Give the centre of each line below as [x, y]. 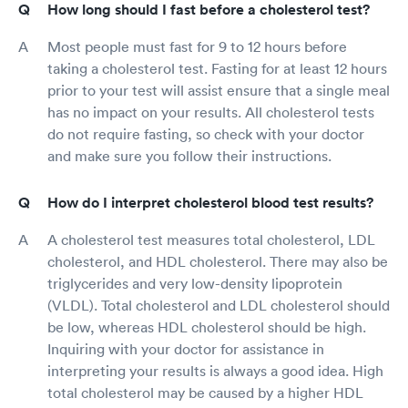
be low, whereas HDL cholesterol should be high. [207, 327]
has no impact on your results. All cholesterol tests [211, 112]
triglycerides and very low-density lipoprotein [195, 284]
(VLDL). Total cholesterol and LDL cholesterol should [219, 306]
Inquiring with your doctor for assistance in [186, 349]
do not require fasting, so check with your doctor [206, 134]
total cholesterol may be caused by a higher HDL [205, 393]
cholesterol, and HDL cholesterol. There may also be [218, 262]
